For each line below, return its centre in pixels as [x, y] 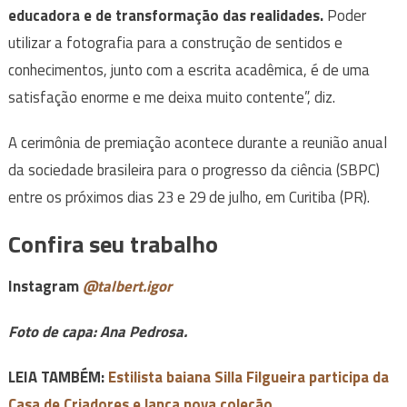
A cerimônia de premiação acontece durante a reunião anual [197, 143]
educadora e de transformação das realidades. [165, 16]
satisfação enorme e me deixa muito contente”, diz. [171, 98]
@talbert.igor [127, 287]
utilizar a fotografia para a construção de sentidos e [175, 43]
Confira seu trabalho [113, 244]
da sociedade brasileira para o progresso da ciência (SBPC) [194, 170]
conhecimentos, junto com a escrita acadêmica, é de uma [189, 70]
